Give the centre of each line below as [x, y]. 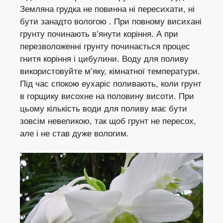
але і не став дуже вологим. [74, 134]
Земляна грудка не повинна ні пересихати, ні [107, 9]
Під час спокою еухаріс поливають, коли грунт [111, 84]
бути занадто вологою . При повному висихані [111, 22]
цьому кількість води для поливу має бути [104, 109]
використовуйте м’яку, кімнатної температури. [110, 72]
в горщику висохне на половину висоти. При [107, 97]
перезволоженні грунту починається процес [105, 47]
